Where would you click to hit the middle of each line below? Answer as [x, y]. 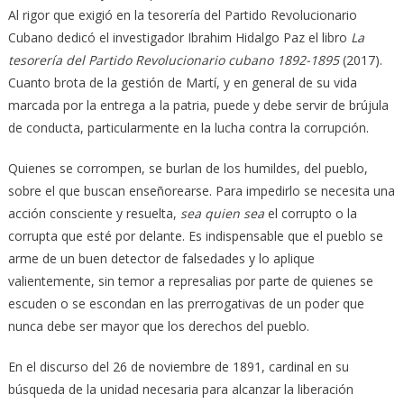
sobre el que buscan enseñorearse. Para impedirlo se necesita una [201, 190]
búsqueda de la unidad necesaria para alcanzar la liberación [180, 389]
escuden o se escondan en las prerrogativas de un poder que [186, 303]
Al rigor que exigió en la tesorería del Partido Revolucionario [182, 14]
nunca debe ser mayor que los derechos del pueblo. [158, 326]
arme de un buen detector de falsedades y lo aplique [161, 258]
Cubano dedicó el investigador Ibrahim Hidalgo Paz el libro [179, 37]
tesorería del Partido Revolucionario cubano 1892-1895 [175, 60]
